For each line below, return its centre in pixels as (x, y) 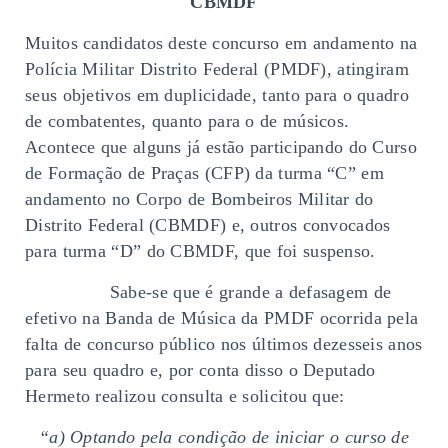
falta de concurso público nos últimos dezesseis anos (224, 343)
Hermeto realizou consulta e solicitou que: (185, 395)
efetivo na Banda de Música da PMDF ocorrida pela (222, 317)
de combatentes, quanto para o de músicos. (187, 120)
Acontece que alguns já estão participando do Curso (221, 146)
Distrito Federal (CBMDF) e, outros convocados (208, 224)
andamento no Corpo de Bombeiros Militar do (199, 198)
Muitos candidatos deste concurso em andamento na (221, 42)
